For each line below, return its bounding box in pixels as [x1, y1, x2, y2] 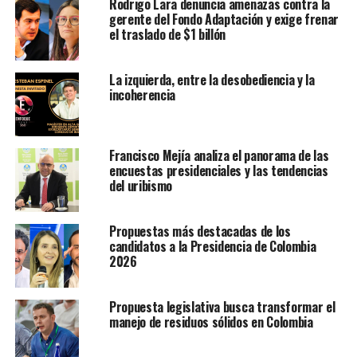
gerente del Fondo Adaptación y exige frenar [108, 10, 339, 29]
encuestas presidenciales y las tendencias [108, 161, 328, 181]
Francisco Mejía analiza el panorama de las [108, 146, 329, 166]
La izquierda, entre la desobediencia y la [108, 70, 315, 90]
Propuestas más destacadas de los [108, 222, 291, 241]
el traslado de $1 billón [108, 25, 226, 45]
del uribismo [108, 176, 173, 196]
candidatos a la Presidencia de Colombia [108, 237, 316, 257]
